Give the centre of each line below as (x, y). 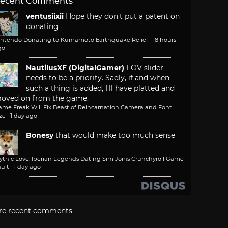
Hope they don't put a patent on (123, 17)
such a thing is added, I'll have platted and (100, 88)
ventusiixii (45, 17)
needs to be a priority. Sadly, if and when (98, 78)
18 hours (164, 40)
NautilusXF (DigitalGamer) (75, 68)
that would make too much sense (115, 136)
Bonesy (40, 136)
